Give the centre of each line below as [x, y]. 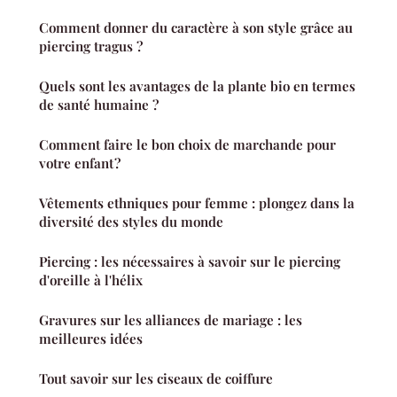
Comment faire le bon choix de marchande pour [187, 145]
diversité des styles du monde [131, 222]
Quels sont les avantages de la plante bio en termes [197, 86]
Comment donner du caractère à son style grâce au [196, 28]
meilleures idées [91, 339]
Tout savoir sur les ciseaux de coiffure [156, 379]
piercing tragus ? [91, 47]
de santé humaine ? [99, 105]
